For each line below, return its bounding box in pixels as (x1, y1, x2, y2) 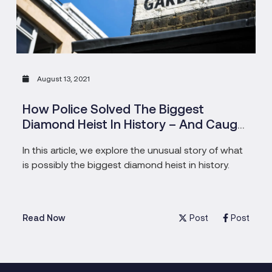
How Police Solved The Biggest (22, 100, 204, 116)
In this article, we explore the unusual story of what (22, 144, 243, 155)
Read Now (22, 212, 65, 223)
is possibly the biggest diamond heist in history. (22, 158, 229, 170)
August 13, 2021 (35, 73, 90, 83)
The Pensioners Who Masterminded (22, 131, 233, 146)
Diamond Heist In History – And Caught (22, 115, 250, 131)
